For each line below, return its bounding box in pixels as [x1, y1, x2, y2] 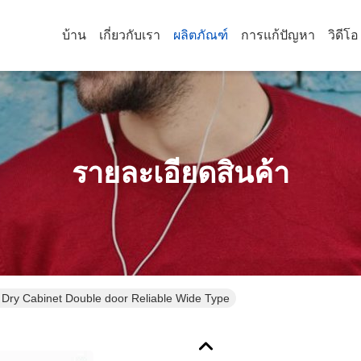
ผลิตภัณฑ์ [173, 28, 228, 42]
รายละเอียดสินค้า [72, 156, 289, 189]
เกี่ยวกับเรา [99, 28, 160, 42]
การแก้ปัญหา [241, 28, 315, 42]
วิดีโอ [328, 28, 359, 42]
